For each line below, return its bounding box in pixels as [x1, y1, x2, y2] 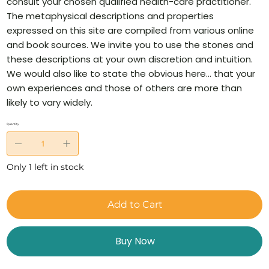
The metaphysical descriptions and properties [7, 10, 214, 23]
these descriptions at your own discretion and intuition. [7, 53, 253, 66]
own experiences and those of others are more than [7, 82, 243, 95]
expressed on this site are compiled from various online [7, 24, 255, 37]
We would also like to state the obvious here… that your [7, 67, 256, 80]
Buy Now [115, 234, 155, 249]
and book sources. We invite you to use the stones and [7, 38, 254, 52]
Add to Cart [107, 199, 163, 211]
